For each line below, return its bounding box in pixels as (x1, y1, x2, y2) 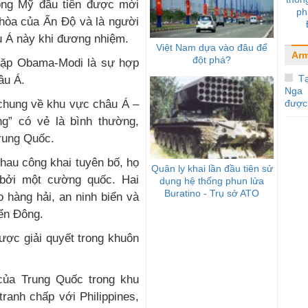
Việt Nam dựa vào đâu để (156, 41, 267, 53)
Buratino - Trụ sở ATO (164, 187, 259, 199)
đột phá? (192, 54, 231, 65)
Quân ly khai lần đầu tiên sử (151, 162, 273, 174)
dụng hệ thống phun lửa (159, 175, 264, 186)
